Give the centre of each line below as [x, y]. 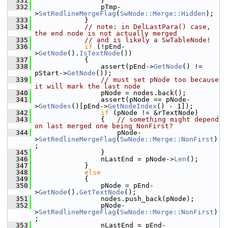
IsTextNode [100, 53]
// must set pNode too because [160, 80]
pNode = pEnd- [95, 186]
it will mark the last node [88, 86]
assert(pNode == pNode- [113, 99]
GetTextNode [102, 192]
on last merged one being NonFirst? [104, 126]
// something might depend [168, 119]
